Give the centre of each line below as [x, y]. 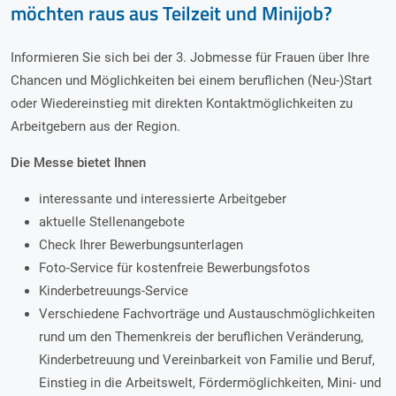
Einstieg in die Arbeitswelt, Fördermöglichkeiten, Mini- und [210, 383]
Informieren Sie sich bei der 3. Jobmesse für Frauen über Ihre [190, 57]
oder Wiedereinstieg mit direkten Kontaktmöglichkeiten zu [182, 103]
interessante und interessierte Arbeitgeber [163, 199]
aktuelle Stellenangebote [112, 222]
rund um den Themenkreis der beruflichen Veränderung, [201, 337]
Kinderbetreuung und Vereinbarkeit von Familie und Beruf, [207, 360]
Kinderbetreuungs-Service [114, 291]
